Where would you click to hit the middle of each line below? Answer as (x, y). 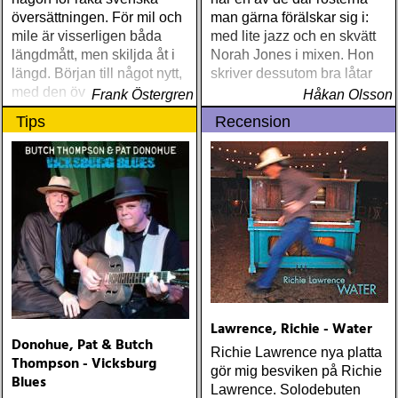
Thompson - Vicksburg (84, 364)
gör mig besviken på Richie (296, 371)
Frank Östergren (143, 95)
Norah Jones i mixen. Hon (292, 55)
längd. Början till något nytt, (97, 73)
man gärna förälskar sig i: (290, 17)
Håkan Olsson (348, 95)
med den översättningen (88, 92)
